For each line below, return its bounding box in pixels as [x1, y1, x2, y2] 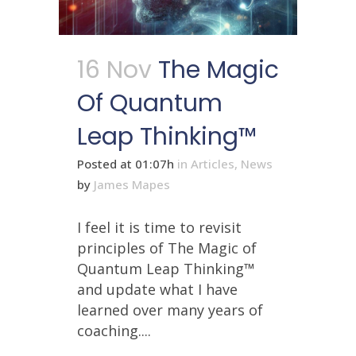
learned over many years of [77, 300, 263, 319]
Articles [191, 155, 234, 172]
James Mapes [94, 176, 170, 192]
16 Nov [77, 52, 152, 87]
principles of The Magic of [77, 238, 257, 257]
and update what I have [77, 279, 238, 299]
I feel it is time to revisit [77, 217, 242, 237]
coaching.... [77, 320, 151, 340]
